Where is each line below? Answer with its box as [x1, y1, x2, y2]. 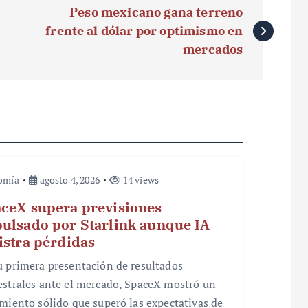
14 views [120, 173, 159, 186]
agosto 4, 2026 [37, 173, 100, 186]
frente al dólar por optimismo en [45, 22, 243, 38]
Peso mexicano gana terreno [69, 3, 243, 20]
